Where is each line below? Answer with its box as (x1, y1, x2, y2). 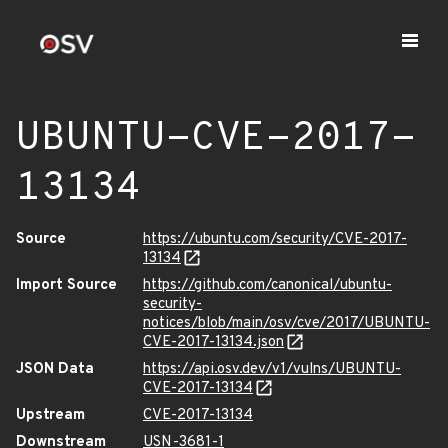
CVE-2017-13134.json (143, 333, 284, 352)
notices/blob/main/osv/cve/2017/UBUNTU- (143, 314, 430, 333)
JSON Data (16, 360, 94, 379)
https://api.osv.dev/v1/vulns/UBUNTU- (143, 360, 401, 379)
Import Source (16, 276, 117, 295)
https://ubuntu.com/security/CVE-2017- (143, 230, 407, 249)
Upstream (16, 406, 85, 425)
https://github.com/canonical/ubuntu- (143, 276, 392, 295)
